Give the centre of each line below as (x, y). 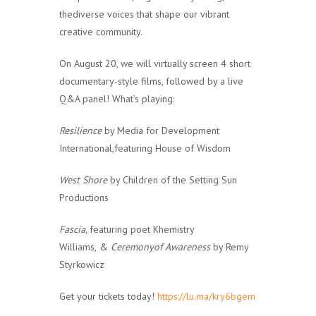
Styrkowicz (82, 264)
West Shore (85, 180)
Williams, (78, 247)
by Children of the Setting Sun (174, 180)
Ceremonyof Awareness (162, 247)
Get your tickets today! (108, 296)
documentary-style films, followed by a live (151, 81)
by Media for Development (162, 130)
